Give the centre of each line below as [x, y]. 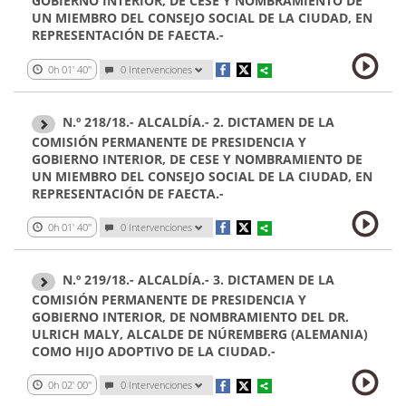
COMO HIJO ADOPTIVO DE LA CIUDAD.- [154, 351]
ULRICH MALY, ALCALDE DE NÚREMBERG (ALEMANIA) [200, 333]
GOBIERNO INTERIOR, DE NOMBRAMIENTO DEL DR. [190, 316]
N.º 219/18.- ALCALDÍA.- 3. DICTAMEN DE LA [198, 280]
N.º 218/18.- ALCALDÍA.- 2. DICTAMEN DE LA [198, 122]
